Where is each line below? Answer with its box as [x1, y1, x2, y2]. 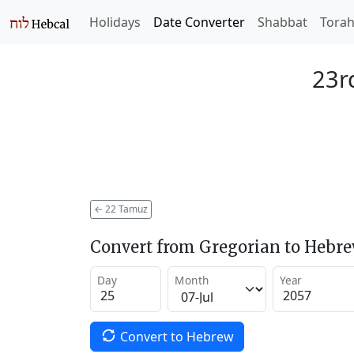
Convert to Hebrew [119, 327, 234, 345]
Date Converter [153, 13, 245, 31]
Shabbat [258, 13, 307, 31]
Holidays [89, 13, 141, 31]
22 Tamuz [103, 201, 148, 216]
